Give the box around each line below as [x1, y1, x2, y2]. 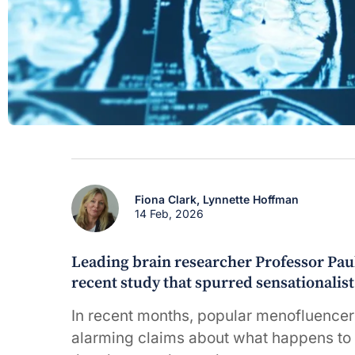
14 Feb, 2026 [135, 207, 204, 220]
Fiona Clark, [135, 193, 204, 206]
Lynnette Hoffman [203, 193, 300, 206]
